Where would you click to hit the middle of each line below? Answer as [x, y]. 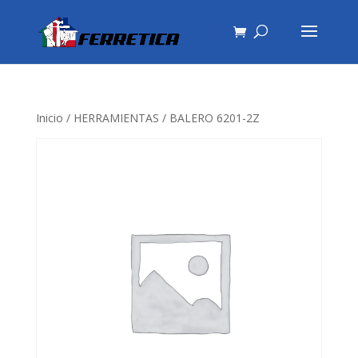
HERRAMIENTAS [116, 118]
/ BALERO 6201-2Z [209, 118]
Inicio [49, 118]
